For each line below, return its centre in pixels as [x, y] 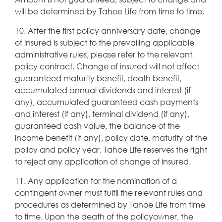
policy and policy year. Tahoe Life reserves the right [111, 149]
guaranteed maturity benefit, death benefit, [98, 78]
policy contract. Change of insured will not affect [107, 66]
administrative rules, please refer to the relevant [104, 54]
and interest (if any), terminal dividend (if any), [102, 113]
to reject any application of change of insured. [103, 161]
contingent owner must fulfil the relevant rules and [109, 192]
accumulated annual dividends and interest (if [103, 90]
